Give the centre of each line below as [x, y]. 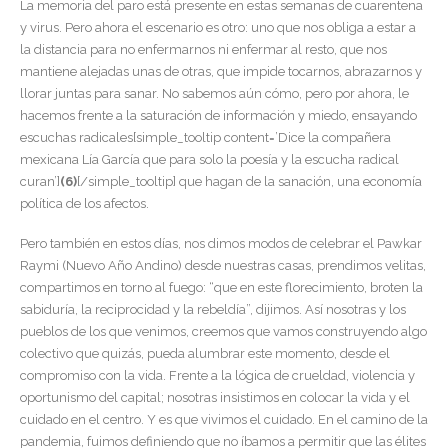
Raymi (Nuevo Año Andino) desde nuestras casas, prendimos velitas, [223, 266]
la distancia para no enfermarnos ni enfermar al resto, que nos [203, 49]
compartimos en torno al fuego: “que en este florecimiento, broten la [221, 288]
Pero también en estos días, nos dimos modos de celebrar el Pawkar [221, 244]
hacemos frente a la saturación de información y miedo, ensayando [218, 115]
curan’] [40, 181]
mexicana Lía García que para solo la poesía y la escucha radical [209, 159]
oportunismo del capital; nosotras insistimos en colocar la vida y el [215, 398]
